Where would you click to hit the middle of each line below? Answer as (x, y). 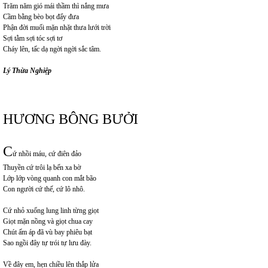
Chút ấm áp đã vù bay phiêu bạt (48, 232)
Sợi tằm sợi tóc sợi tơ (33, 38)
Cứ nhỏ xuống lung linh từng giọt (51, 211)
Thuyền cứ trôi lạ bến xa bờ (42, 167)
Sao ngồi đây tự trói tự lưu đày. (47, 243)
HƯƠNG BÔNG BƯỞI (71, 119)
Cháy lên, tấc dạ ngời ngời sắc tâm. (52, 49)
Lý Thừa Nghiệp (27, 71)
